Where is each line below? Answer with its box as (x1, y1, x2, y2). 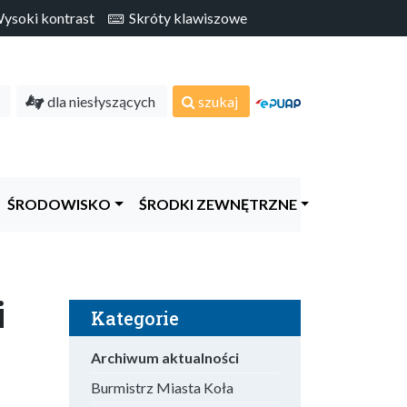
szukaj (195, 92, 238, 110)
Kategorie (91, 306, 179, 331)
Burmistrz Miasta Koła (91, 379, 233, 397)
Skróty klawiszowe (124, 9, 247, 26)
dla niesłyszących (45, 92, 155, 110)
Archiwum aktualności (91, 349, 239, 367)
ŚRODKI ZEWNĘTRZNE (130, 195, 297, 213)
